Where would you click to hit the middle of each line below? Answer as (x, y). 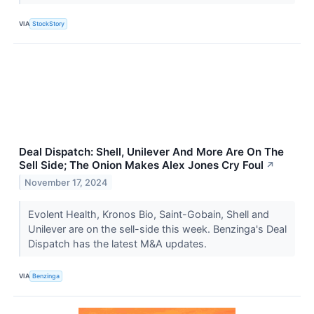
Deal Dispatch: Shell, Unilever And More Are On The (151, 151)
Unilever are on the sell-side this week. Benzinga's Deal (157, 228)
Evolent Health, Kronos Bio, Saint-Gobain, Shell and (148, 214)
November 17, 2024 (66, 182)
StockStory (49, 24)
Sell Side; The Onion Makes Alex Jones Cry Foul (141, 165)
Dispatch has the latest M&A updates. (118, 243)
